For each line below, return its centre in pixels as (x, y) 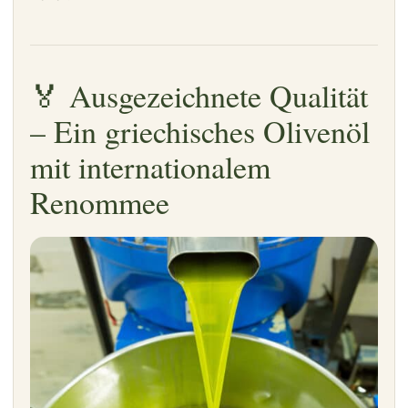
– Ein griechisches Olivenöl (200, 131)
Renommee (100, 202)
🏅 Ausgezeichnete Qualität (199, 95)
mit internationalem (150, 166)
